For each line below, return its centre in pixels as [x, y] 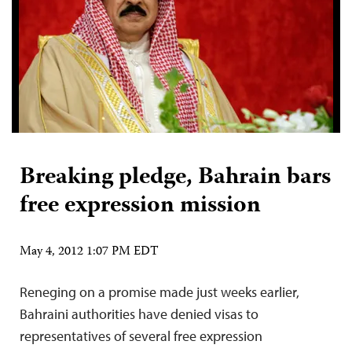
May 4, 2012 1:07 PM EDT [89, 252]
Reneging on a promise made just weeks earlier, [159, 292]
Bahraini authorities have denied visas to [139, 314]
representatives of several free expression [141, 336]
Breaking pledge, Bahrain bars [175, 178]
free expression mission [140, 206]
